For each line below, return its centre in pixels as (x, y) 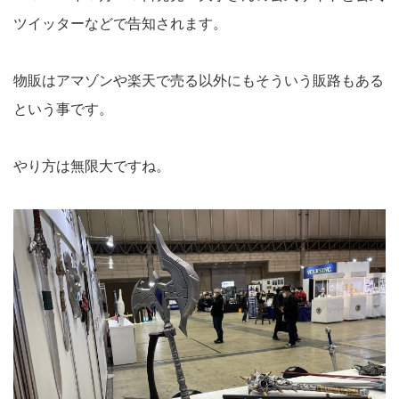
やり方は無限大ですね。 (92, 167)
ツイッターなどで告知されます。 (120, 24)
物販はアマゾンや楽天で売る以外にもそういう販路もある (199, 81)
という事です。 (63, 110)
